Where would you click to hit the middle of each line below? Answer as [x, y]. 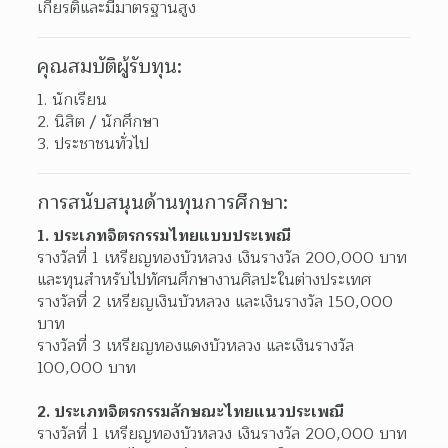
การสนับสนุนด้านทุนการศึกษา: [163, 202]
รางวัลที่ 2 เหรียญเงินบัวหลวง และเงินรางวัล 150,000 [215, 301]
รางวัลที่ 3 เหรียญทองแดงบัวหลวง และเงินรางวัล [196, 345]
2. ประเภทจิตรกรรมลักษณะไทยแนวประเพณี [191, 411]
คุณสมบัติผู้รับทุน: [110, 66]
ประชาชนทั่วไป [102, 143]
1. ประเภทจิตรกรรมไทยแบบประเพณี [164, 235]
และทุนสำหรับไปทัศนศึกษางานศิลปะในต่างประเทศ [204, 279]
